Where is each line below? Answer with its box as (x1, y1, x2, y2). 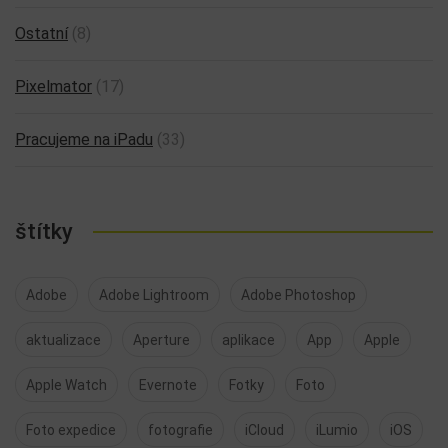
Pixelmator (15, 77, 92, 96)
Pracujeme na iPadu (15, 130, 153, 149)
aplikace (222, 332, 275, 348)
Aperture (133, 332, 190, 348)
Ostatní (15, 24, 68, 43)
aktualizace (26, 332, 101, 348)
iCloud (245, 422, 284, 438)
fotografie (148, 422, 213, 438)
